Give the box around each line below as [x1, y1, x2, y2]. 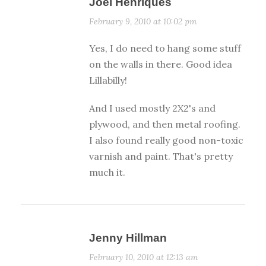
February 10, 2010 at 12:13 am [89, 252, 198, 263]
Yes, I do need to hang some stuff [89, 42, 241, 55]
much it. [89, 166, 125, 179]
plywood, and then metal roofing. [89, 118, 240, 131]
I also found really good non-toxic [89, 134, 243, 147]
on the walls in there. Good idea [89, 58, 232, 71]
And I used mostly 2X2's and [89, 102, 216, 115]
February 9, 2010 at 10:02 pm [89, 16, 197, 27]
